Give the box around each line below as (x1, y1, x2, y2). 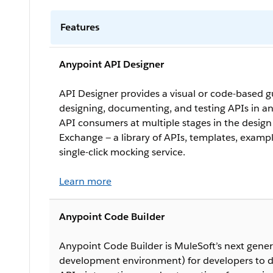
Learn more (59, 174, 112, 188)
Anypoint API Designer (59, 57, 164, 71)
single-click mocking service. (59, 145, 185, 158)
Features (60, 20, 99, 34)
